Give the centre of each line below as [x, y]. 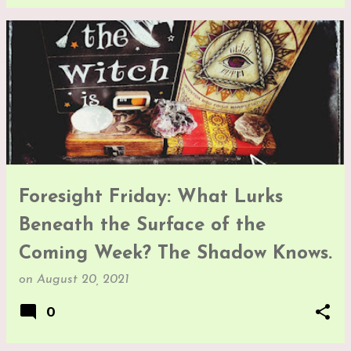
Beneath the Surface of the [142, 225]
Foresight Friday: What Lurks [151, 197]
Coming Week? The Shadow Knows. [175, 253]
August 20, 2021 [83, 279]
